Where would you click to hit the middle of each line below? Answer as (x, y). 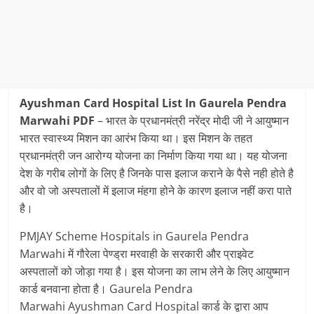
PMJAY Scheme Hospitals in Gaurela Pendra (135, 236)
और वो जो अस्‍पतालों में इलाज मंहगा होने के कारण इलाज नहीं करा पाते (156, 191)
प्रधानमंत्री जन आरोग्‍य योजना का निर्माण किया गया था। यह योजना (154, 156)
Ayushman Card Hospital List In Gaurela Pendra (153, 103)
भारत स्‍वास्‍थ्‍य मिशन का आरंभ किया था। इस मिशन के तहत (136, 138)
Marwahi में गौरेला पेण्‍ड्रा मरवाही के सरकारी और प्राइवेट (137, 254)
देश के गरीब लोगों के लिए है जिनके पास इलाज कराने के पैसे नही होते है (157, 173)
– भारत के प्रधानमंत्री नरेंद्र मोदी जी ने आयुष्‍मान (192, 121)
